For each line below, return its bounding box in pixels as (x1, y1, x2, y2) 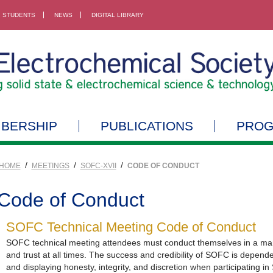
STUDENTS (2, 12, 35, 18)
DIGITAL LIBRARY (91, 12, 144, 18)
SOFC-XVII (80, 161, 116, 170)
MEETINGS (31, 161, 69, 170)
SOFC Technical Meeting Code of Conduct (5, 219, 256, 235)
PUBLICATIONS (101, 118, 193, 133)
